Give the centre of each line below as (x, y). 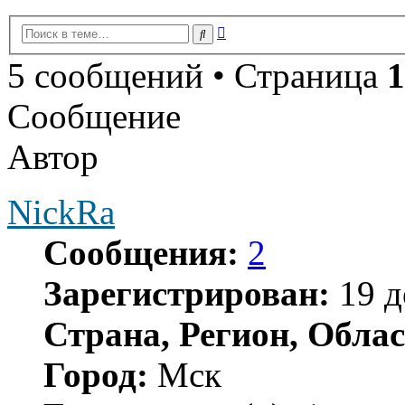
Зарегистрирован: (187, 293)
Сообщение (94, 116)
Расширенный (269, 29)
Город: (96, 374)
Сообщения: (141, 252)
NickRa (61, 212)
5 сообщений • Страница (197, 75)
